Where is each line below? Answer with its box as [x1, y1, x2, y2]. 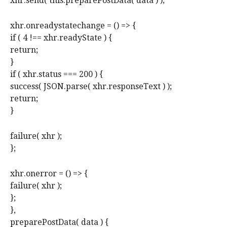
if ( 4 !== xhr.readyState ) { [10, 33, 112, 43]
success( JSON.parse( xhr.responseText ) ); [10, 82, 172, 92]
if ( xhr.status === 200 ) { [10, 69, 103, 80]
